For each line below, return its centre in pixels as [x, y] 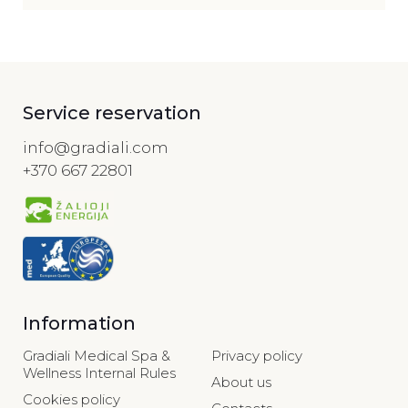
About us [241, 382]
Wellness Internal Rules [99, 373]
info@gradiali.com [96, 147]
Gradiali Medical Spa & [97, 356]
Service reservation [112, 112]
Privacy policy [257, 356]
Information [79, 324]
